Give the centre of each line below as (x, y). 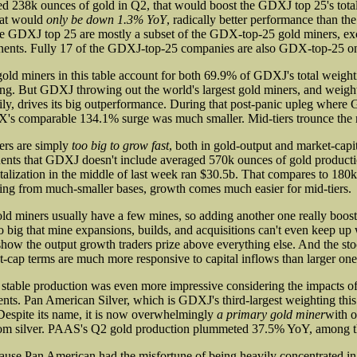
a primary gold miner (271, 314)
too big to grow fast (120, 145)
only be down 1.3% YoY (106, 19)
